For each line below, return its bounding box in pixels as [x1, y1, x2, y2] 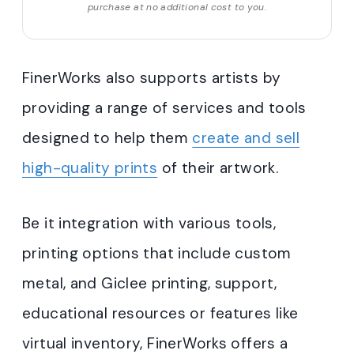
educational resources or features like [22, 303, 299, 324]
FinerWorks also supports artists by [22, 68, 281, 88]
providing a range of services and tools [22, 98, 307, 119]
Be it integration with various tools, [22, 213, 277, 234]
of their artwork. [157, 158, 279, 179]
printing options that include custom [22, 243, 292, 264]
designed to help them [22, 128, 193, 149]
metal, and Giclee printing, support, [22, 273, 277, 294]
